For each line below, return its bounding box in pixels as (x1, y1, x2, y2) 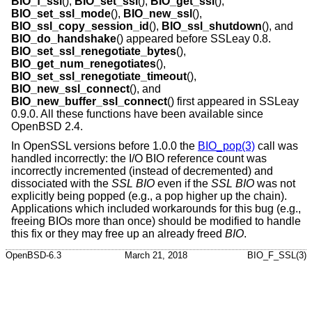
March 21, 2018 (125, 250, 187, 261)
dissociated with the (11, 177, 111, 189)
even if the (155, 177, 211, 189)
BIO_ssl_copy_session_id (11, 20, 149, 33)
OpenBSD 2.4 (11, 120, 80, 133)
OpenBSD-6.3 (6, 250, 61, 261)
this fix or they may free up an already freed (11, 227, 225, 240)
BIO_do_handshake (11, 33, 116, 45)
